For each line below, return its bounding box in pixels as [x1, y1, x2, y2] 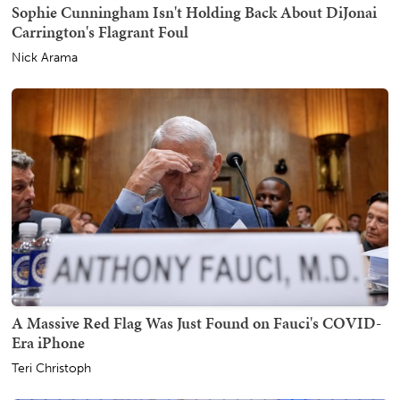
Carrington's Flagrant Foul [12, 20, 188, 43]
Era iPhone [12, 331, 85, 354]
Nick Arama [12, 49, 78, 65]
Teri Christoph [12, 361, 91, 377]
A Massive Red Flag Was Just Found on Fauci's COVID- [12, 312, 381, 335]
